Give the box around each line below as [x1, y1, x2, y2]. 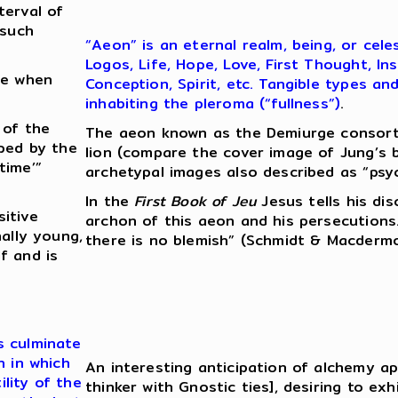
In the [85, 190, 135, 213]
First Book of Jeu [134, 190, 257, 213]
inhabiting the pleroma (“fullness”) [85, 92, 341, 115]
